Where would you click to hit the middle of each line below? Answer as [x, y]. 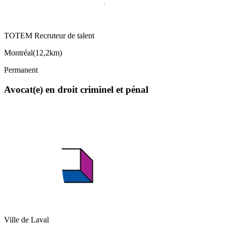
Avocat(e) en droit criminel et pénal [76, 89]
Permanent [21, 70]
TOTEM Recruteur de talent [49, 36]
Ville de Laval [26, 220]
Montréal [18, 53]
